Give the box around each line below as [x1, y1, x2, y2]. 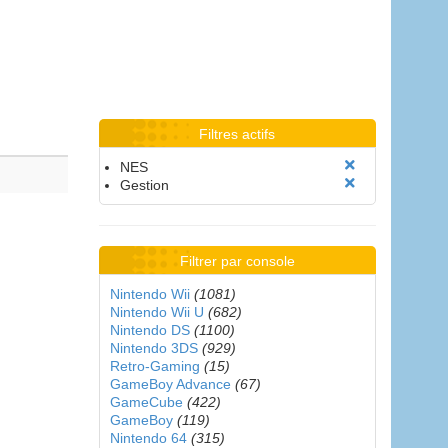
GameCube [109, 394, 183, 410]
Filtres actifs [199, 126, 276, 142]
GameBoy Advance [109, 376, 231, 392]
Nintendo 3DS [109, 340, 198, 356]
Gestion [119, 177, 169, 193]
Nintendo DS [109, 322, 190, 338]
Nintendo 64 [109, 430, 187, 446]
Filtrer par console [179, 253, 295, 269]
